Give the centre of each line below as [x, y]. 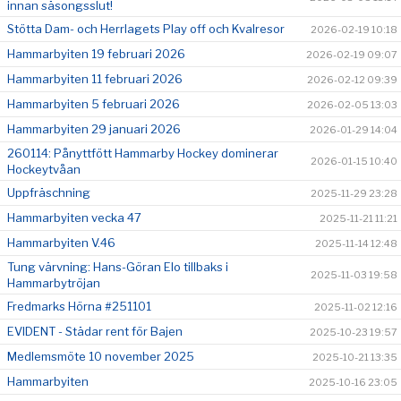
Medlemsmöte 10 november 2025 [101, 356]
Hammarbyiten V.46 [61, 242]
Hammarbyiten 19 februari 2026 [96, 53]
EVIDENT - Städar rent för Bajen [95, 331]
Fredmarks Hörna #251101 [79, 306]
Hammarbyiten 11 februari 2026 [95, 78]
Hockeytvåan [44, 169]
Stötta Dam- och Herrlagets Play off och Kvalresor [146, 28]
